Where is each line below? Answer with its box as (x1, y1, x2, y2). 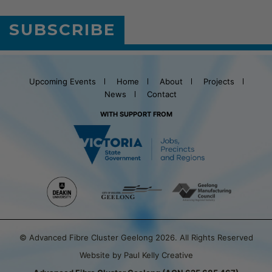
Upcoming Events (29, 76, 96, 87)
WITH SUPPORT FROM (100, 110, 172, 119)
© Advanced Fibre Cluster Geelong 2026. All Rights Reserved (19, 233, 253, 243)
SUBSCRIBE (9, 20, 115, 40)
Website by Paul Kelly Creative (79, 250, 193, 260)
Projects (203, 76, 234, 87)
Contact (147, 89, 177, 100)
